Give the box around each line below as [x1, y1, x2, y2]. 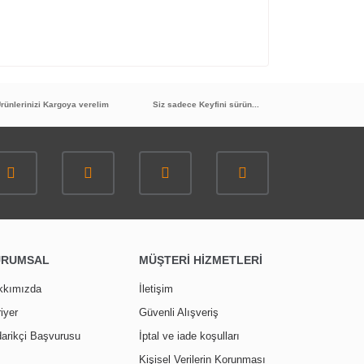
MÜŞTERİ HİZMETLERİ [139, 253, 262, 266]
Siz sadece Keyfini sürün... [153, 99, 259, 109]
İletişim [139, 282, 173, 295]
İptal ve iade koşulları [139, 329, 240, 342]
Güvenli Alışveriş [139, 305, 219, 318]
